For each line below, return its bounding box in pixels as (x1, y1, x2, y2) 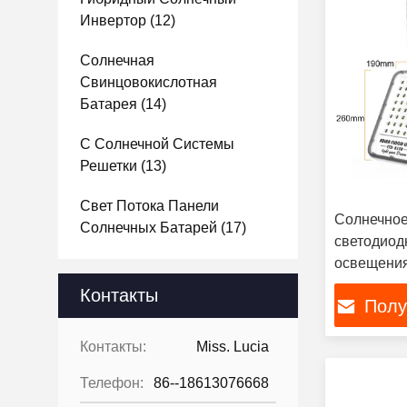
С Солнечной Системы (80, 136, 234, 152)
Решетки (80, 158, 137, 174)
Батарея (80, 96, 137, 112)
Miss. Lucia (196, 339, 269, 354)
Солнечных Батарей (80, 220, 217, 235)
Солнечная (80, 53, 154, 68)
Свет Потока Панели (80, 198, 219, 213)
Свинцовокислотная (80, 74, 217, 90)
